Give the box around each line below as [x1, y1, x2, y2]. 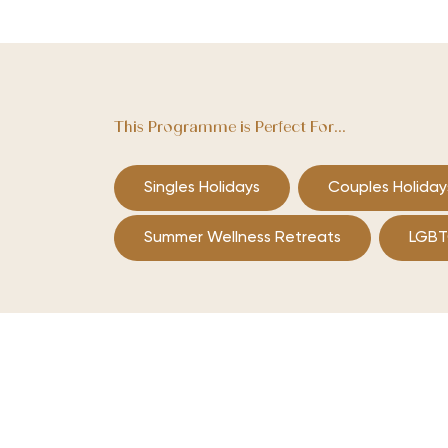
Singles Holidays [144, 180, 260, 197]
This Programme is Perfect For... [114, 120, 346, 137]
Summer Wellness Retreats [144, 230, 341, 247]
